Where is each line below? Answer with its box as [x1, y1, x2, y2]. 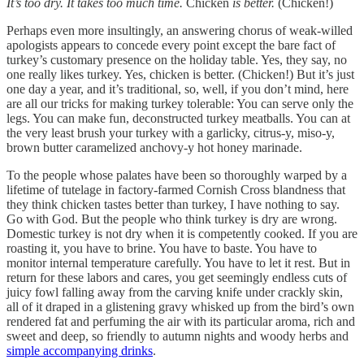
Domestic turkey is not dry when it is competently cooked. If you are [6, 227, 357, 240]
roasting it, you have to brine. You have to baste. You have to [6, 241, 317, 255]
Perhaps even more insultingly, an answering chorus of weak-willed [6, 24, 353, 37]
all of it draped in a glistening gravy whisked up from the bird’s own [6, 300, 354, 314]
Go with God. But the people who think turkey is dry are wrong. [6, 212, 337, 226]
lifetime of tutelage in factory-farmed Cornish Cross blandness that [6, 183, 345, 197]
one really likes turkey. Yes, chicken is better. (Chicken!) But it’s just [6, 67, 354, 81]
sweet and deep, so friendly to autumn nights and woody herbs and [6, 329, 349, 343]
